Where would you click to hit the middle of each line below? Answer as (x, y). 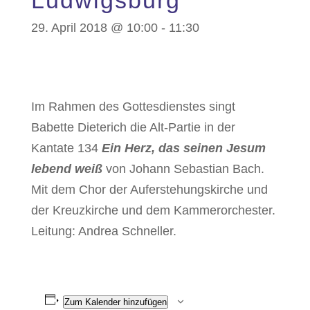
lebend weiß (66, 169)
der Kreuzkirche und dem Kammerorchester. (153, 210)
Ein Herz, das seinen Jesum (183, 148)
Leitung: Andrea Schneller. (103, 231)
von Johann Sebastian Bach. (185, 169)
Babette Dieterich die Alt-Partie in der (133, 127)
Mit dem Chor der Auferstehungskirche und (149, 190)
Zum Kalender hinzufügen (116, 302)
